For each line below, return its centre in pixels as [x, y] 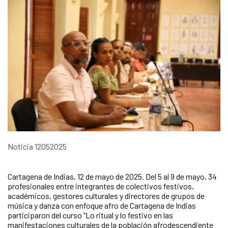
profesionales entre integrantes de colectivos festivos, [101, 186]
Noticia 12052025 [37, 147]
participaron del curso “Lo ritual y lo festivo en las [90, 215]
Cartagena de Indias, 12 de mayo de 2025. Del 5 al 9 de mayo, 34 [112, 177]
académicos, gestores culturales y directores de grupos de [106, 196]
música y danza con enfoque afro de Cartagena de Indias [102, 206]
